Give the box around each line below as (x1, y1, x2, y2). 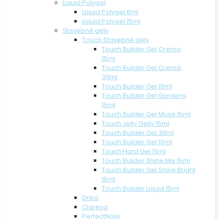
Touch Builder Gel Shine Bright (102, 165, 196, 175)
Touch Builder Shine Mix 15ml (102, 155, 190, 165)
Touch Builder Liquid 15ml (102, 183, 179, 193)
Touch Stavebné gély (82, 35, 149, 44)
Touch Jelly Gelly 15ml (102, 118, 169, 128)
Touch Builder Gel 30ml (102, 128, 174, 137)
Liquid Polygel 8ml (82, 7, 138, 17)
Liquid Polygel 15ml (82, 16, 140, 26)
